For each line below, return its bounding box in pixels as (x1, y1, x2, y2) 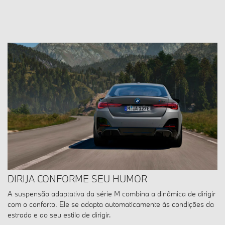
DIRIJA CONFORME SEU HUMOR (8, 173, 147, 185)
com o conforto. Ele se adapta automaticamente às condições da (8, 199, 214, 209)
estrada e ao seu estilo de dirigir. (8, 210, 111, 220)
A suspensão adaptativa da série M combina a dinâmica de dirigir (8, 189, 215, 199)
